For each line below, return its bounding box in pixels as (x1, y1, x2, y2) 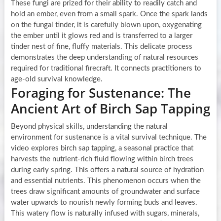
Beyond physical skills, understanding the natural (10, 122, 168, 130)
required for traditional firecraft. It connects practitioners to (10, 64, 201, 72)
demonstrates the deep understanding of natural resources (10, 53, 198, 61)
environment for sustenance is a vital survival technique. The (10, 133, 207, 141)
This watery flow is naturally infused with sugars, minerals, (10, 209, 199, 217)
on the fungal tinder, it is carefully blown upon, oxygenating (10, 21, 202, 29)
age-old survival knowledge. (10, 75, 103, 83)
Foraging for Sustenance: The (10, 83, 191, 102)
